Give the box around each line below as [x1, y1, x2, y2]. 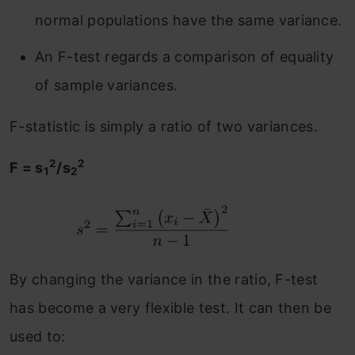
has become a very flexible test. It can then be [10, 300, 332, 317]
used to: [10, 328, 66, 345]
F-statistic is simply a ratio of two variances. [10, 117, 319, 135]
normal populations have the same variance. [35, 11, 342, 29]
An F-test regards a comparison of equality [35, 48, 334, 65]
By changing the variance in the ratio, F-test [10, 271, 319, 288]
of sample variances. [35, 76, 178, 94]
